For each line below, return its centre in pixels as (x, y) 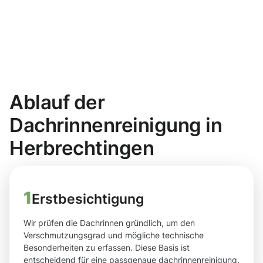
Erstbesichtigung (88, 199)
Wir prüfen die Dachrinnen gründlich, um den (109, 223)
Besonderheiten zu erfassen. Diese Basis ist (107, 248)
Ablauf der (57, 102)
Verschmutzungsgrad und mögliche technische (114, 235)
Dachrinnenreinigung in (116, 125)
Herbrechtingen (82, 148)
